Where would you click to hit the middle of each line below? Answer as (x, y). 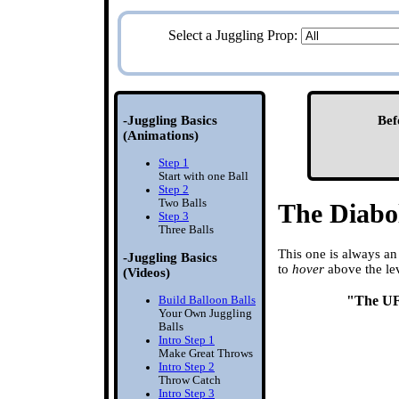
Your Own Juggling (205, 313)
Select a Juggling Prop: (235, 35)
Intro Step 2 (187, 366)
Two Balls (183, 203)
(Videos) (147, 272)
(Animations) (161, 135)
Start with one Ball (204, 176)
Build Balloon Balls (207, 300)
